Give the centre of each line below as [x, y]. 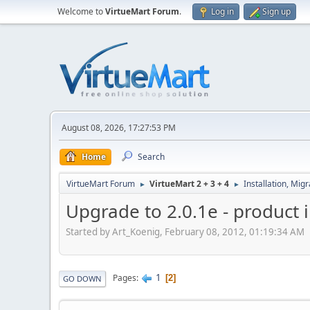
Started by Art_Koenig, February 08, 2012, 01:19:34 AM [185, 231]
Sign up [276, 11]
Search [151, 157]
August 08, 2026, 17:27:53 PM [119, 128]
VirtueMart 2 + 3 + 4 [189, 184]
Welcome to [81, 11]
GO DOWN [82, 278]
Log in [222, 11]
